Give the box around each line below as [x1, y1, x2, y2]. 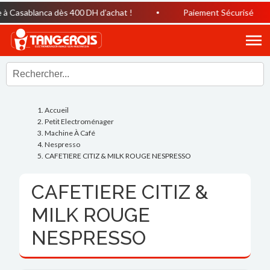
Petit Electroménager [45, 116, 115, 126]
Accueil [45, 105, 69, 115]
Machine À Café [45, 128, 96, 137]
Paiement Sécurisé [167, 7, 238, 17]
